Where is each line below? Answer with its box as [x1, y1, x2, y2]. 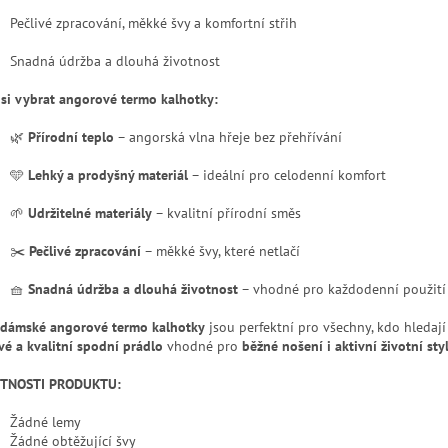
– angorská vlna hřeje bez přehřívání [114, 128, 342, 147]
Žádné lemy [10, 413, 81, 432]
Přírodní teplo [28, 128, 114, 147]
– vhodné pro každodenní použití [238, 280, 446, 299]
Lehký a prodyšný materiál [28, 166, 188, 185]
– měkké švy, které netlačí [141, 242, 300, 261]
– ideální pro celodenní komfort [188, 166, 386, 185]
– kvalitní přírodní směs [152, 204, 301, 223]
